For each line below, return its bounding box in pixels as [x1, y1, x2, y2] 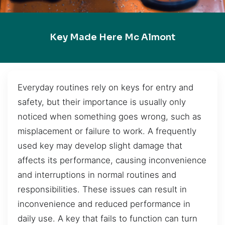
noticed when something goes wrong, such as [18, 111, 201, 122]
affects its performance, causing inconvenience [18, 155, 206, 165]
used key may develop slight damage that [18, 140, 182, 151]
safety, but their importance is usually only [18, 96, 186, 107]
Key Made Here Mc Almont [50, 32, 175, 43]
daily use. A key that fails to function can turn [18, 213, 197, 223]
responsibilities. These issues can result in [18, 184, 187, 194]
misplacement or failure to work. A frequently [18, 126, 196, 136]
